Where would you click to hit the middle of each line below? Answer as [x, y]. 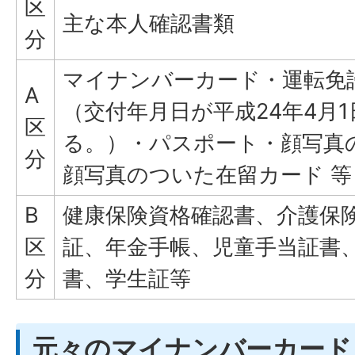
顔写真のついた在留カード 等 [207, 174]
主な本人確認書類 [149, 23]
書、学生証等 [127, 278]
